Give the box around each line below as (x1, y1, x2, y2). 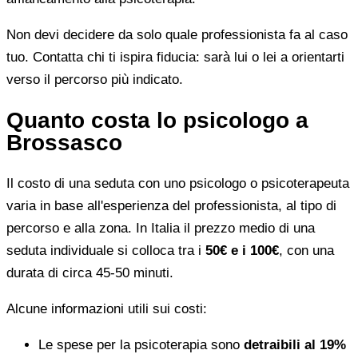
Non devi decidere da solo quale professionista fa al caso (6, 26, 348, 42)
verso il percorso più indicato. (6, 71, 183, 87)
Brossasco (6, 129, 122, 155)
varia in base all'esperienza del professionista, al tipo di (6, 197, 336, 213)
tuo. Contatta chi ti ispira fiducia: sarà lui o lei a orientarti (6, 49, 344, 65)
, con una (279, 242, 334, 258)
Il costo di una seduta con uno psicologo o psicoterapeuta (6, 175, 349, 191)
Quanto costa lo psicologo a (6, 107, 308, 133)
